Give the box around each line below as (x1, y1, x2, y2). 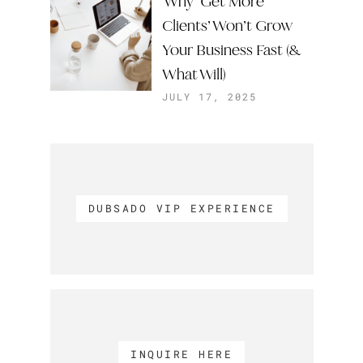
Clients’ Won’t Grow (162, 15, 293, 36)
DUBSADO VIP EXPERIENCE (88, 201, 275, 215)
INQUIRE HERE (130, 347, 233, 361)
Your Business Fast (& (162, 40, 299, 60)
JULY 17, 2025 (162, 90, 257, 103)
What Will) (162, 64, 226, 84)
